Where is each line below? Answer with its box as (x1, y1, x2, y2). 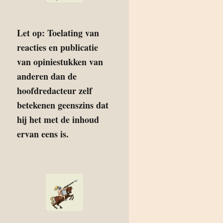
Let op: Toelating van (17, 26, 99, 39)
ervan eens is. (17, 127, 69, 140)
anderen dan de (17, 70, 77, 83)
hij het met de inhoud (17, 113, 99, 126)
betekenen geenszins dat (17, 99, 109, 111)
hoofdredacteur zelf (17, 84, 92, 97)
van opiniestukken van (17, 55, 103, 68)
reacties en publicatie (17, 41, 98, 54)
